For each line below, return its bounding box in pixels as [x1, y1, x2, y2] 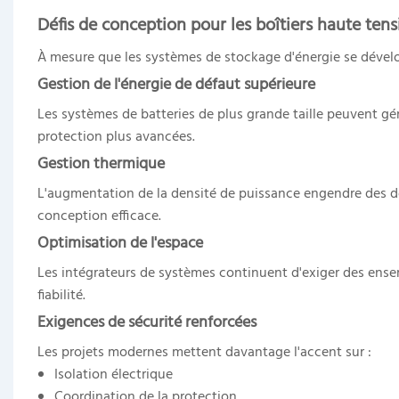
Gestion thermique [37, 151, 165, 177]
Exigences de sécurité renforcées [37, 309, 256, 336]
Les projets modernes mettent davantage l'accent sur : [37, 340, 371, 364]
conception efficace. [37, 204, 161, 228]
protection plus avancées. [37, 125, 195, 149]
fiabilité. [37, 283, 85, 307]
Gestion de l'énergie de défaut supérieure [37, 71, 315, 98]
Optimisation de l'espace [37, 230, 203, 256]
